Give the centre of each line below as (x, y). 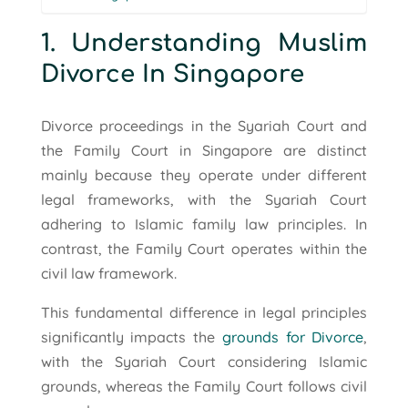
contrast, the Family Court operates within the (204, 248)
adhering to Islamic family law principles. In (204, 224)
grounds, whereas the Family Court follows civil (204, 386)
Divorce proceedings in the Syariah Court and (204, 125)
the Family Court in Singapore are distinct (204, 150)
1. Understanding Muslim (204, 43)
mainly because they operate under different (204, 174)
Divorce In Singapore (172, 74)
